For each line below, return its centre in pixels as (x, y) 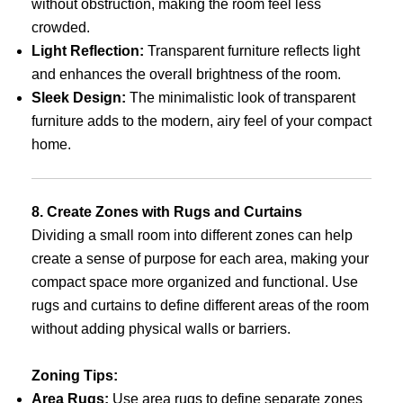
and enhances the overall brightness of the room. (186, 75)
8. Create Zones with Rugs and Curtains (167, 212)
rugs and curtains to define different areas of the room (200, 306)
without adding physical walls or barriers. (161, 329)
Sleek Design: (79, 98)
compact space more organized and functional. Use (195, 282)
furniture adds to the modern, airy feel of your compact (201, 121)
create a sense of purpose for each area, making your (200, 259)
